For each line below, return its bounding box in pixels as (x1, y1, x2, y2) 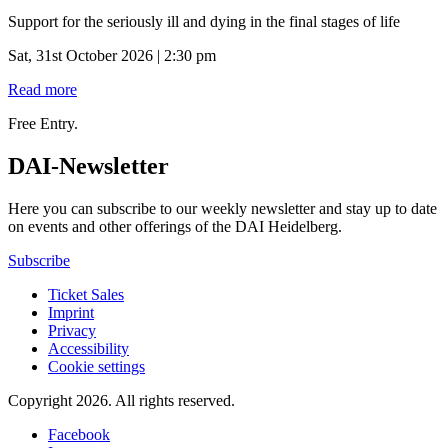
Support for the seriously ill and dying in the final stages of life (8, 12, 400, 30)
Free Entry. (8, 114, 78, 132)
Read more (8, 80, 77, 98)
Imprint (48, 303, 94, 321)
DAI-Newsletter (8, 152, 169, 179)
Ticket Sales (48, 285, 124, 303)
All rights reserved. (115, 391, 235, 409)
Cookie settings (48, 357, 145, 375)
